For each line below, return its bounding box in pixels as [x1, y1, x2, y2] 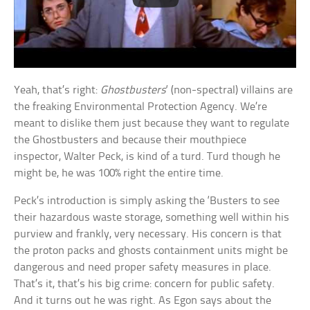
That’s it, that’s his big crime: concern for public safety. [14, 278, 275, 291]
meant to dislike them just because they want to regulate [14, 118, 290, 130]
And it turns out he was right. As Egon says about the [14, 295, 272, 307]
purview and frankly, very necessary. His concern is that [14, 228, 282, 241]
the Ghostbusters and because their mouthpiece [14, 134, 247, 147]
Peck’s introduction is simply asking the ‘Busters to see [14, 195, 280, 208]
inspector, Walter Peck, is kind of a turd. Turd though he [14, 151, 281, 163]
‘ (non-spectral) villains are [166, 84, 293, 97]
